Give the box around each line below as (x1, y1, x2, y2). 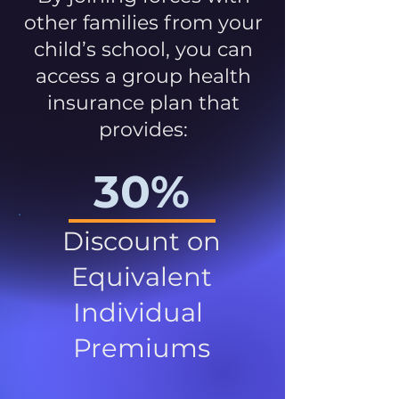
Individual (73, 296, 210, 328)
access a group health (36, 63, 251, 88)
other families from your (24, 10, 263, 35)
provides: (99, 117, 188, 142)
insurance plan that (47, 90, 240, 115)
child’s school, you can (34, 37, 253, 61)
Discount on (62, 224, 221, 256)
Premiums (73, 331, 210, 363)
